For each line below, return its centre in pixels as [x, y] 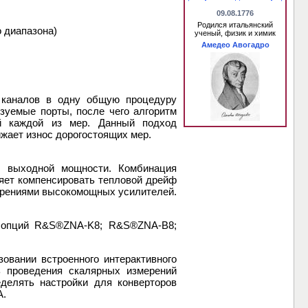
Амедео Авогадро [235, 45]
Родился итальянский [235, 25]
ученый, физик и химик [235, 33]
